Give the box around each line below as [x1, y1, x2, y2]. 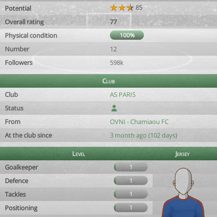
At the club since [5, 131, 52, 139]
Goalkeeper [5, 163, 38, 171]
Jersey [175, 149, 189, 158]
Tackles [5, 190, 26, 199]
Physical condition [5, 31, 57, 40]
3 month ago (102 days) [110, 131, 177, 139]
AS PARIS [110, 90, 136, 99]
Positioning [5, 203, 37, 212]
